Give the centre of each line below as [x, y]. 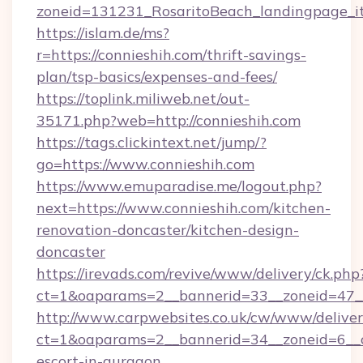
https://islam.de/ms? [103, 33]
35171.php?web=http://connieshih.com [169, 120]
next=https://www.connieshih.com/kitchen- [184, 208]
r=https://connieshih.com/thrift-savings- [171, 55]
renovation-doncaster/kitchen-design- [168, 230]
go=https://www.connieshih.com [145, 164]
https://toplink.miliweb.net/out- [143, 98]
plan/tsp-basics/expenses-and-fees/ [157, 77]
